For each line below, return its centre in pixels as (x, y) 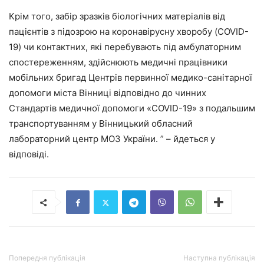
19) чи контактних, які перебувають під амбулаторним (125, 47)
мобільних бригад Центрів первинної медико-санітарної (131, 77)
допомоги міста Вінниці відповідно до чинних (108, 93)
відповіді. (29, 154)
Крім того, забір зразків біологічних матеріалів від (117, 16)
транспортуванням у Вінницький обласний (101, 123)
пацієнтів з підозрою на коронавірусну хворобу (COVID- (129, 32)
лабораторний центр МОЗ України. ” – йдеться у (112, 139)
